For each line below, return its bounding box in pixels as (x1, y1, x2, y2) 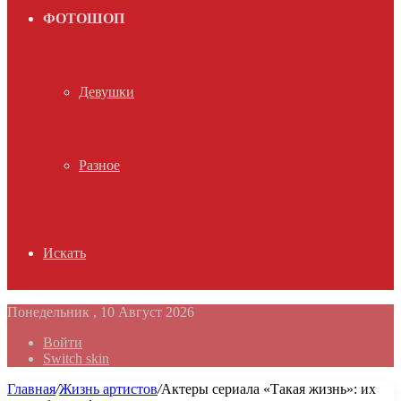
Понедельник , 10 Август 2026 (7, 304, 194, 320)
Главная (7, 381, 55, 397)
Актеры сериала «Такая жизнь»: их (161, 381, 376, 397)
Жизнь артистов (59, 381, 158, 397)
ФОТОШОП (43, 11, 124, 26)
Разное (79, 158, 120, 173)
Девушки (79, 84, 134, 99)
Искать (43, 245, 86, 260)
